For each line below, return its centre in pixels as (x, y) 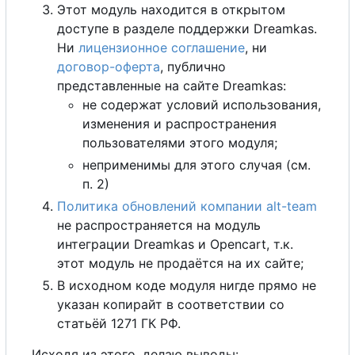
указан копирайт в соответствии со (171, 305)
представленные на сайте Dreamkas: (172, 86)
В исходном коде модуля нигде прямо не (187, 286)
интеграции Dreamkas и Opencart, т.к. (175, 244)
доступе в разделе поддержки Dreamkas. (187, 29)
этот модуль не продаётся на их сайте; (180, 263)
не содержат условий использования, (202, 105)
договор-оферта (109, 67)
